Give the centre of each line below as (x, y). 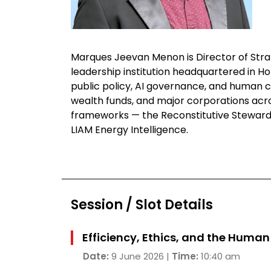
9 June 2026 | (142, 256)
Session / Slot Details (142, 205)
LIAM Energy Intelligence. (129, 130)
